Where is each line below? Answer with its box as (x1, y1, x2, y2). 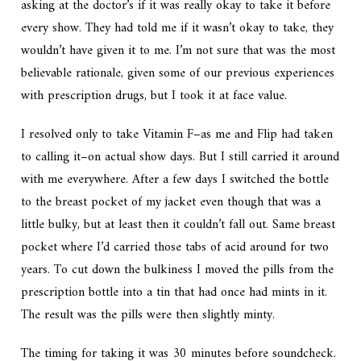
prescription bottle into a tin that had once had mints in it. (21, 281, 328, 305)
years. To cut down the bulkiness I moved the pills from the (21, 259, 334, 282)
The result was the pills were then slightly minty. (21, 304, 276, 327)
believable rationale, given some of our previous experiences (21, 62, 335, 85)
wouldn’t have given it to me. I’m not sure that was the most (21, 39, 336, 63)
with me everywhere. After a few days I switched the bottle (21, 168, 330, 192)
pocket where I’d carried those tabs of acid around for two (21, 236, 330, 259)
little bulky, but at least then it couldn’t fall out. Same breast (21, 214, 336, 237)
